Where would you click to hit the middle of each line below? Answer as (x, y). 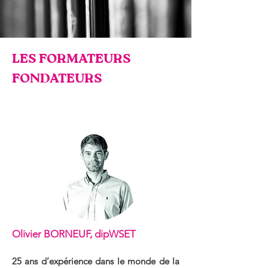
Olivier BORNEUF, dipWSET (74, 234)
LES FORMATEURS (71, 60)
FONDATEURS (57, 79)
